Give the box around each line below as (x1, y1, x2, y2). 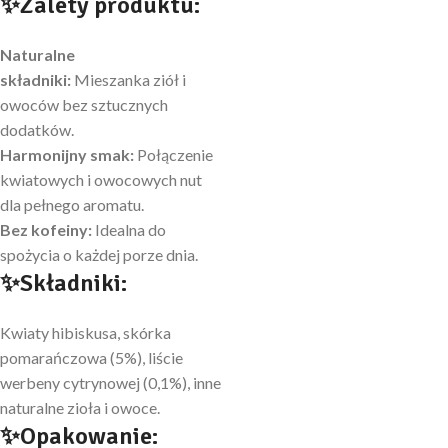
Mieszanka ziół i (71, 70, 186, 90)
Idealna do (92, 220, 166, 240)
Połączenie (134, 145, 213, 165)
